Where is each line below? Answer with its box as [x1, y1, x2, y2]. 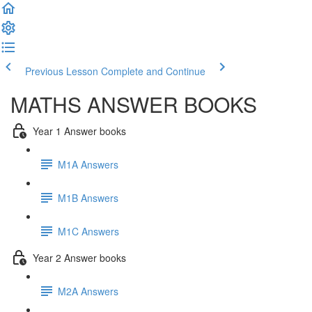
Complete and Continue [101, 64, 205, 78]
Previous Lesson [25, 64, 98, 78]
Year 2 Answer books [33, 250, 126, 265]
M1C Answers [58, 224, 119, 238]
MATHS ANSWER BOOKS [10, 89, 257, 119]
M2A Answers [58, 283, 118, 298]
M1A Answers [58, 157, 118, 171]
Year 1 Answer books [33, 123, 126, 138]
